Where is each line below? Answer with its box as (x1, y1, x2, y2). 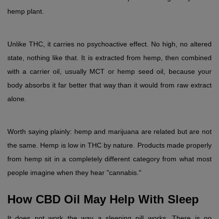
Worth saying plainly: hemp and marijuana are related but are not (7, 128, 212, 136)
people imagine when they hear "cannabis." (7, 169, 141, 177)
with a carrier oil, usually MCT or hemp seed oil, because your (7, 67, 212, 76)
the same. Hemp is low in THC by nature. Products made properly (7, 141, 212, 150)
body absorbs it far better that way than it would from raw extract (7, 81, 212, 89)
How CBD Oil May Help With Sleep (7, 193, 199, 206)
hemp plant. (7, 7, 44, 16)
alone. (7, 95, 26, 103)
